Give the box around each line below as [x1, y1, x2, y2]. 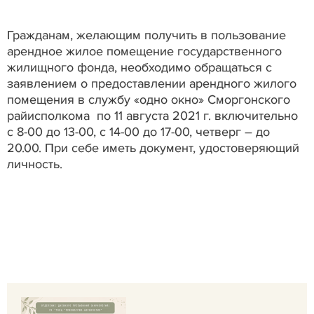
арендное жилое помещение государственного [7, 43, 282, 59]
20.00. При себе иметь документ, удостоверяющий [7, 139, 299, 156]
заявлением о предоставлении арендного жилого [7, 75, 296, 91]
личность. [7, 156, 62, 172]
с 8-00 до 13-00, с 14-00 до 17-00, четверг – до [7, 123, 270, 139]
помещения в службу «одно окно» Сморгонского [7, 91, 290, 107]
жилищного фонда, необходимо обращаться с [7, 59, 272, 75]
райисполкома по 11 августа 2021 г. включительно [7, 107, 298, 123]
